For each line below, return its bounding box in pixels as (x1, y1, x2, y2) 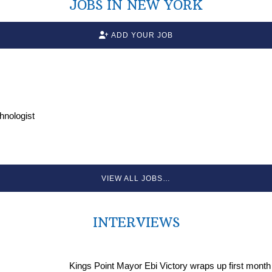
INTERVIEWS (92, 214, 180, 231)
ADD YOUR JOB (111, 30, 174, 39)
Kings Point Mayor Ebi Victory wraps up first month (69, 260, 271, 271)
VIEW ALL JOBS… (101, 174, 171, 183)
